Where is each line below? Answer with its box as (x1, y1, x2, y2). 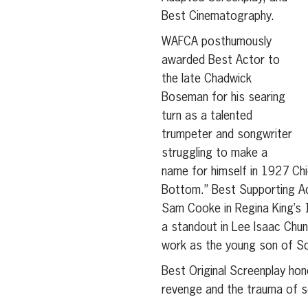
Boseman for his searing (161, 91, 285, 104)
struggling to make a (161, 147, 267, 160)
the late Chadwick (161, 73, 252, 86)
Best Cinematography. (161, 10, 274, 23)
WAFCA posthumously (161, 36, 272, 49)
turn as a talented (161, 110, 252, 123)
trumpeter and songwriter (161, 129, 292, 142)
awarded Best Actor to (161, 54, 280, 67)
